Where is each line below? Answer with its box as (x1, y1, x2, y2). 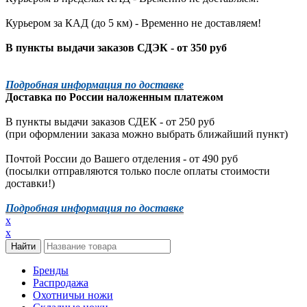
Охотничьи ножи (33, 288, 113, 301)
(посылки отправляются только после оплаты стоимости (5, 164, 270, 177)
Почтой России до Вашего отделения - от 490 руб (5, 152, 238, 164)
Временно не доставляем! (141, 16, 261, 29)
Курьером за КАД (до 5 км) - (5, 16, 141, 29)
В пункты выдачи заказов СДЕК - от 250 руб (5, 115, 214, 127)
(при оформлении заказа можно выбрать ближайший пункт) (5, 127, 288, 140)
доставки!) (5, 177, 55, 189)
